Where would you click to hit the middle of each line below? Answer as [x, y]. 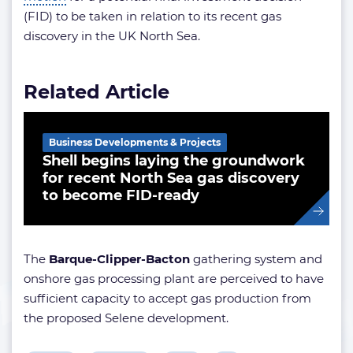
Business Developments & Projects [135, 142]
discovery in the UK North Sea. [112, 36]
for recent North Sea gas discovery [171, 178]
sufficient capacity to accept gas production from [167, 298]
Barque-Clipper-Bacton [119, 259]
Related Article [97, 92]
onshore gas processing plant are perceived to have [174, 279]
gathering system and [256, 259]
